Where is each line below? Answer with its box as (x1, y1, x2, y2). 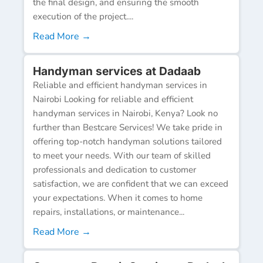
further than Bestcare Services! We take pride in (33, 121, 222, 133)
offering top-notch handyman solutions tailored (33, 135, 222, 147)
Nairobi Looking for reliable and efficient (33, 93, 193, 105)
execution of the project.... (33, 10, 133, 22)
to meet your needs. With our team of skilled (33, 149, 211, 161)
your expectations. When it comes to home (33, 191, 203, 204)
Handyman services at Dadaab (33, 63, 201, 78)
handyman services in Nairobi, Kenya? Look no (33, 107, 218, 119)
